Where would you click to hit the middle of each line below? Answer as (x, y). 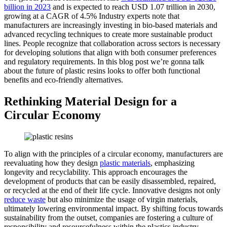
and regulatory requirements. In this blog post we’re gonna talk (104, 61)
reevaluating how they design (52, 163)
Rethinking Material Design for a (90, 101)
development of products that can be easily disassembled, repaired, (110, 181)
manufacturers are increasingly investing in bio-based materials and (111, 25)
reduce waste (25, 199)
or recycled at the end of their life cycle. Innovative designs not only (112, 190)
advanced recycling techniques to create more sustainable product (108, 34)
